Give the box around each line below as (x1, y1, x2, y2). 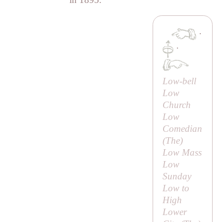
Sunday (162, 171, 191, 182)
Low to (162, 183, 189, 194)
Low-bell (162, 76, 196, 87)
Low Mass (162, 147, 202, 158)
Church (162, 100, 191, 111)
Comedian (162, 123, 202, 134)
